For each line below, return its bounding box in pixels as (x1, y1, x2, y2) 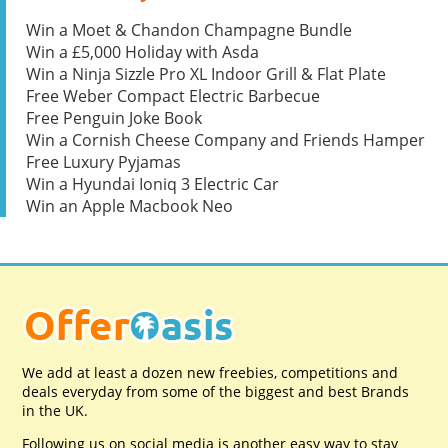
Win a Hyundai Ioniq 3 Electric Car (26, 173, 279, 195)
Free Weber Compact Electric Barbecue (26, 85, 320, 107)
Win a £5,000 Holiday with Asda (26, 41, 259, 63)
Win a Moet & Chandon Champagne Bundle (26, 19, 352, 41)
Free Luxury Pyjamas (26, 151, 181, 173)
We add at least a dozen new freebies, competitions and (22, 363, 399, 382)
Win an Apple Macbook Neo (26, 195, 233, 217)
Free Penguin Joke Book (26, 107, 202, 129)
